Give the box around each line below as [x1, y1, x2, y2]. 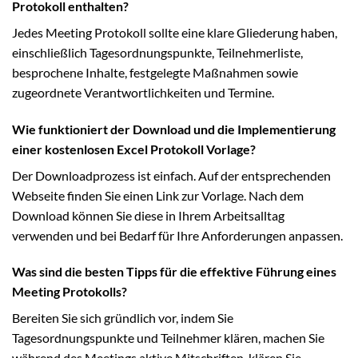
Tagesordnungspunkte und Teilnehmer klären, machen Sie [12, 330, 324, 346]
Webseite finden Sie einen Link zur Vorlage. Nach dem [12, 187, 304, 203]
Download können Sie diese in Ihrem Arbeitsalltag [12, 207, 284, 223]
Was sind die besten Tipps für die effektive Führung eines [12, 264, 336, 280]
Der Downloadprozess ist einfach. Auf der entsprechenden [12, 167, 331, 183]
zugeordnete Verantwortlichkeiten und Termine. [12, 84, 274, 100]
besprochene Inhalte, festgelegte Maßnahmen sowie [12, 64, 298, 80]
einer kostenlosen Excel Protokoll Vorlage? [12, 141, 256, 157]
